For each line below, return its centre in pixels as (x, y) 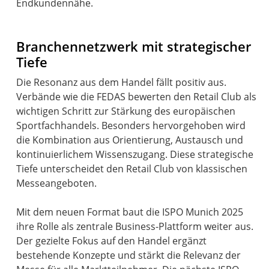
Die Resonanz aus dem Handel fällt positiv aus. (122, 83)
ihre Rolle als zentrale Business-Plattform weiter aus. (135, 227)
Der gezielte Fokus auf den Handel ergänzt (112, 241)
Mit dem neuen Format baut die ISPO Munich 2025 (130, 212)
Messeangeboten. (57, 183)
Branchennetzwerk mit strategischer (134, 47)
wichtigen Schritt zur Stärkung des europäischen (126, 111)
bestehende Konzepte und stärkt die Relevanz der (129, 255)
